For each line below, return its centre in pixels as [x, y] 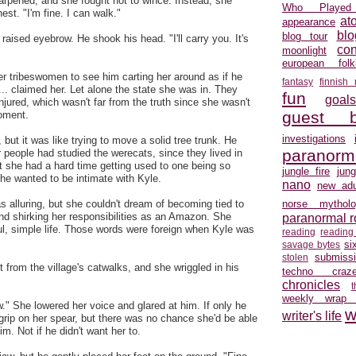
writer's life [312, 316]
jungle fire [306, 172]
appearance [309, 22]
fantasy [298, 82]
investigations [314, 139]
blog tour [305, 37]
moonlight [304, 51]
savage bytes [311, 245]
